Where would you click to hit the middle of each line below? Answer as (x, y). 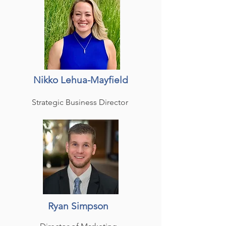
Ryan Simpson (78, 206)
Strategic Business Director (81, 102)
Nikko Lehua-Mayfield (81, 80)
